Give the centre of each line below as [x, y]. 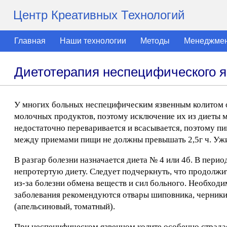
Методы [155, 41]
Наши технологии [93, 41]
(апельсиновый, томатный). [65, 206]
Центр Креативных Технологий [99, 15]
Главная [30, 41]
